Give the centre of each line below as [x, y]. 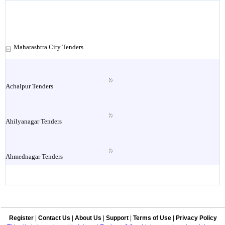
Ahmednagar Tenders [34, 156]
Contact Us [54, 218]
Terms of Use [152, 218]
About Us [88, 218]
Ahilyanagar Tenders [33, 121]
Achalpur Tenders [29, 86]
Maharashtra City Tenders [48, 47]
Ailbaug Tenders [28, 192]
